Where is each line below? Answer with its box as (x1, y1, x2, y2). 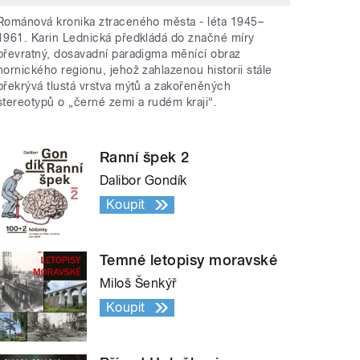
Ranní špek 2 (100, 149, 190, 166)
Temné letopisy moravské (100, 252, 278, 269)
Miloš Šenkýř (100, 276, 177, 292)
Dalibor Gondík (100, 173, 187, 189)
